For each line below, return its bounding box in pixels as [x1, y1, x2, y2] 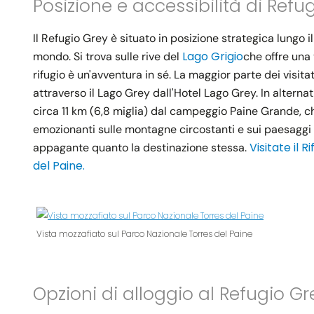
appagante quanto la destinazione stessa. [33, 140, 250, 156]
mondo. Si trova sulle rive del [33, 49, 182, 64]
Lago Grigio [182, 48, 243, 65]
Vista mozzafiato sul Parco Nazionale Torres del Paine [36, 228, 252, 240]
